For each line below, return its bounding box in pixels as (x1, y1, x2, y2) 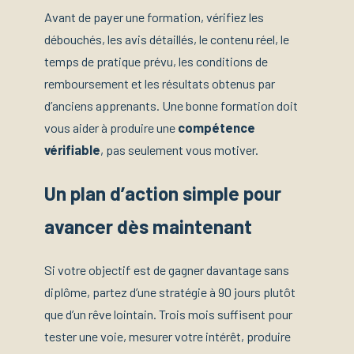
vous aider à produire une (44, 120, 178, 136)
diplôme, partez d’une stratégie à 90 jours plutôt (44, 284, 296, 300)
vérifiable (44, 142, 100, 158)
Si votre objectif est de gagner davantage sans (44, 262, 289, 278)
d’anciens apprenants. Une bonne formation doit (44, 98, 298, 114)
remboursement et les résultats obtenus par (44, 76, 275, 92)
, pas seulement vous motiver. (100, 142, 258, 158)
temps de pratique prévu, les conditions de (44, 54, 268, 70)
